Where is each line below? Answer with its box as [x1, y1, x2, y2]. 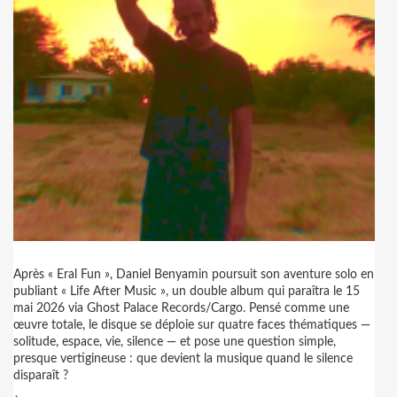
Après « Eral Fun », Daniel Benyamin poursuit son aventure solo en [13, 269, 374, 281]
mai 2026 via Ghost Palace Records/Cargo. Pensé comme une [13, 302, 349, 315]
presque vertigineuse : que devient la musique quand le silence [13, 353, 353, 365]
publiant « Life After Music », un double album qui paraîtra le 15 [13, 285, 360, 298]
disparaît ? [13, 370, 68, 382]
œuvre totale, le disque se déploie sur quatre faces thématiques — [13, 319, 370, 331]
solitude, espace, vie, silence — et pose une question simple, [13, 336, 336, 348]
